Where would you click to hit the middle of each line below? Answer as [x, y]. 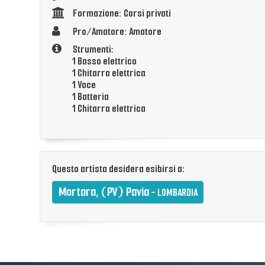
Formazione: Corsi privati [121, 14]
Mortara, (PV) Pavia [104, 192]
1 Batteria [91, 97]
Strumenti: [93, 50]
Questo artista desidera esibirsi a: [119, 169]
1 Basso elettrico [105, 62]
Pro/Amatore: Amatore [117, 31]
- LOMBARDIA [173, 193]
